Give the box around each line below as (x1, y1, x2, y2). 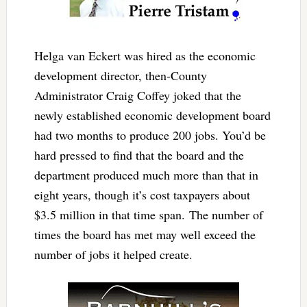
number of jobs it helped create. (34, 245, 193, 262)
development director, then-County (34, 66, 207, 84)
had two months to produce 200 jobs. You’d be (34, 126, 266, 143)
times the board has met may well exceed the (34, 225, 256, 243)
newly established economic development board (34, 106, 271, 123)
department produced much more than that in (34, 166, 258, 183)
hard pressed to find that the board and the (34, 146, 244, 163)
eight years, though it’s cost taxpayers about (34, 186, 250, 203)
